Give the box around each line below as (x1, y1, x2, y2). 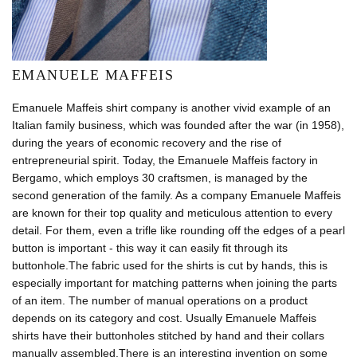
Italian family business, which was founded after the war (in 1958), (12, 119, 344, 131)
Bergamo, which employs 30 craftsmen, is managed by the (12, 171, 308, 184)
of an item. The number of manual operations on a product (12, 294, 308, 307)
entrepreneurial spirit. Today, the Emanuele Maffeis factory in (12, 154, 318, 167)
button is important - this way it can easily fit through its (12, 241, 288, 254)
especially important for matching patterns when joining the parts (12, 277, 337, 289)
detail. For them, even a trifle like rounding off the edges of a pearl (12, 224, 345, 237)
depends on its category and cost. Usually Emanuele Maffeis (12, 312, 316, 324)
